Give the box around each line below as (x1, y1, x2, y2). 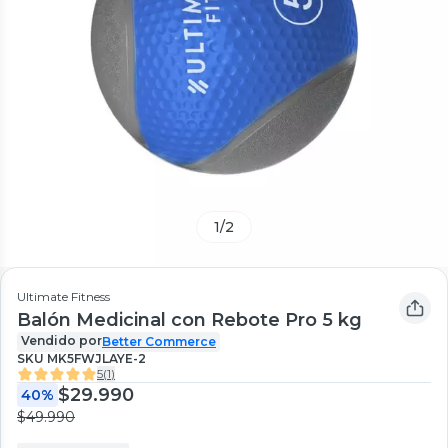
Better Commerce (102, 333, 216, 349)
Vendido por (21, 332, 102, 348)
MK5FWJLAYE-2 (47, 350, 146, 366)
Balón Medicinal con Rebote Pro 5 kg (17, 308, 362, 331)
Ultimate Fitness (17, 288, 110, 304)
